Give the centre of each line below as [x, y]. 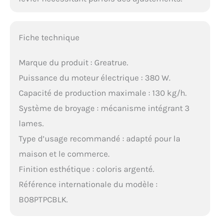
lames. [31, 123]
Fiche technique [49, 37]
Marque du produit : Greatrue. [73, 62]
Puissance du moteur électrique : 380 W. [94, 77]
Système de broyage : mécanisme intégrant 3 [104, 108]
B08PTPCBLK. [43, 199]
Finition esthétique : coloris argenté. [86, 169]
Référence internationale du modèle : [88, 184]
